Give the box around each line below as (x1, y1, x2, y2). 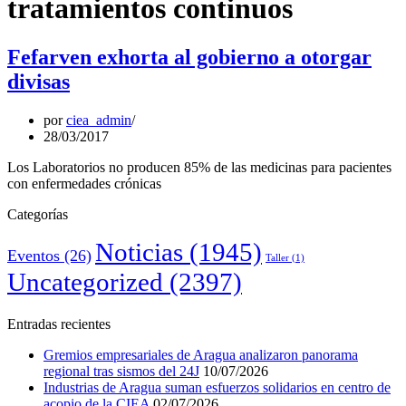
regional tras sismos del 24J (43, 362, 199, 379)
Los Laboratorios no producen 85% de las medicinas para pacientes (7, 159, 391, 175)
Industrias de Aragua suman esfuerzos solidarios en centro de (43, 379, 391, 395)
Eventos (7, 246, 60, 265)
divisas (7, 69, 70, 93)
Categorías (7, 206, 68, 222)
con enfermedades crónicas (7, 175, 161, 191)
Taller (266, 252, 289, 263)
